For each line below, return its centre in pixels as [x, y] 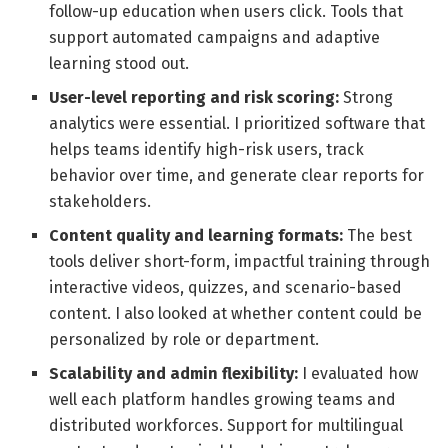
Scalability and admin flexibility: [176, 374]
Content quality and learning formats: [198, 236]
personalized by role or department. [184, 340]
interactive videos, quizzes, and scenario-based [226, 288]
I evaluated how [360, 374]
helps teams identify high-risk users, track [207, 150]
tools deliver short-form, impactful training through [240, 262]
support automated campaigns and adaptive [215, 38]
